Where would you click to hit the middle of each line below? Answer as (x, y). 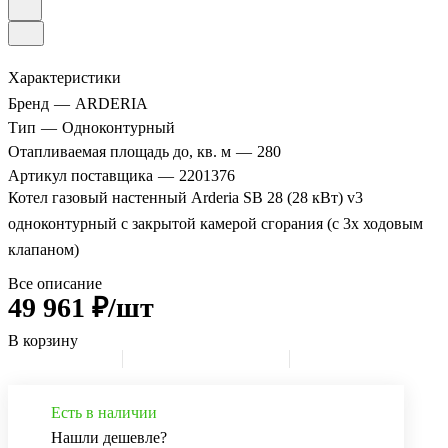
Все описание (55, 284)
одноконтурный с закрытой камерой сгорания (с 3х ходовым (215, 224)
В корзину (43, 341)
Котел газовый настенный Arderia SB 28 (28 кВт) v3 (185, 198)
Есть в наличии (104, 413)
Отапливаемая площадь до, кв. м (121, 152)
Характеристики (64, 78)
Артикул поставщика (82, 176)
